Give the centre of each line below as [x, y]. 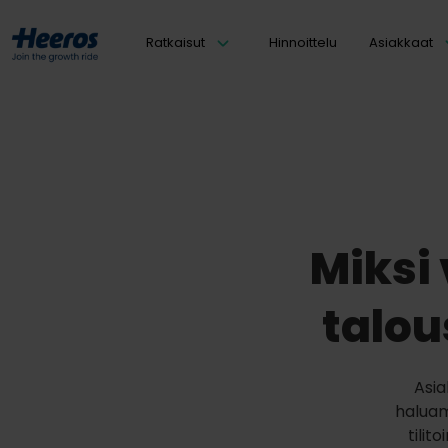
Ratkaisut [175, 42]
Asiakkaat [401, 42]
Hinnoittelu [303, 42]
